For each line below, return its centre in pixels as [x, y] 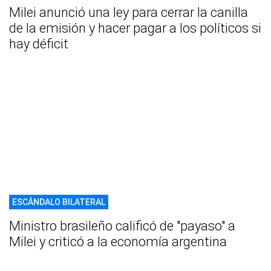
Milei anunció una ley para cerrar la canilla [129, 13]
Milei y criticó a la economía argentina [118, 242]
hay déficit [39, 44]
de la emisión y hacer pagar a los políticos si [135, 28]
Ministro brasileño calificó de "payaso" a [122, 226]
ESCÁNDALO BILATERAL [59, 202]
